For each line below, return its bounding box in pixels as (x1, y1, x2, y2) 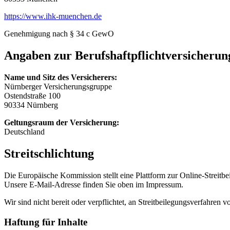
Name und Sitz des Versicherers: (4, 73, 117, 82)
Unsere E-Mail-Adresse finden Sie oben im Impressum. (4, 180, 183, 189)
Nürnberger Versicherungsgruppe (4, 82, 112, 91)
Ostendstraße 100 (4, 91, 61, 101)
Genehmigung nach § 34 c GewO (4, 29, 114, 39)
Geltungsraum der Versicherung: (4, 118, 119, 127)
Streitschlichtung (4, 147, 94, 161)
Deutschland (4, 127, 45, 137)
